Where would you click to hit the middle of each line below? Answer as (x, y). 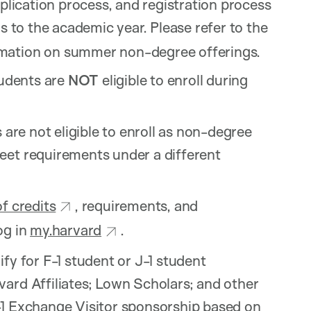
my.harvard (66, 230)
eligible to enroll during (175, 80)
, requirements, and (136, 206)
